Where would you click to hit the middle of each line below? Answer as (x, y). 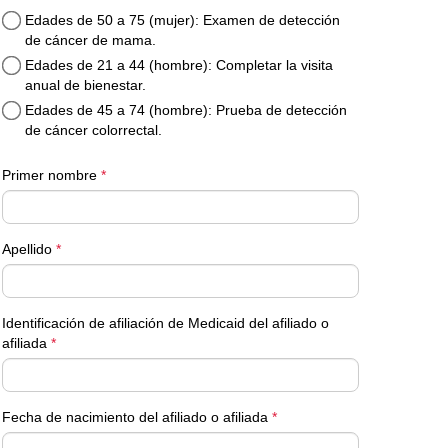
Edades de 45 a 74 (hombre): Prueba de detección (186, 110)
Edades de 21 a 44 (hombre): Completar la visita (179, 65)
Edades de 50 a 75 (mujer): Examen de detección (183, 20)
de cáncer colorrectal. (94, 130)
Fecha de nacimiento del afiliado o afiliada (137, 417)
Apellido (29, 249)
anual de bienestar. (86, 85)
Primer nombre (52, 175)
